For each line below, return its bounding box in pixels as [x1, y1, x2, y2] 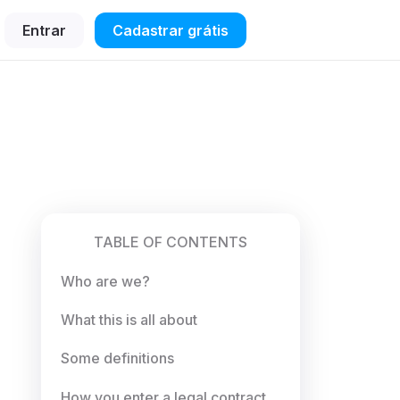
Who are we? [61, 272, 151, 290]
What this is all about [61, 311, 198, 329]
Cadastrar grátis [112, 21, 229, 39]
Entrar [22, 21, 66, 39]
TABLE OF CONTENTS [93, 234, 247, 252]
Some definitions [61, 350, 175, 368]
